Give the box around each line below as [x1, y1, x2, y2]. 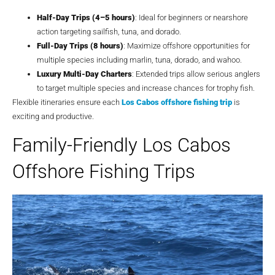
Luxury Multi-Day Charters [37, 69, 132, 79]
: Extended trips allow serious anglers [132, 69, 260, 79]
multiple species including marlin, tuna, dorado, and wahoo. [37, 55, 242, 64]
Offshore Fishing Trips [12, 160, 195, 184]
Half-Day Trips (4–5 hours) [37, 13, 135, 22]
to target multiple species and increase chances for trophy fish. [37, 83, 255, 93]
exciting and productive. [12, 112, 94, 121]
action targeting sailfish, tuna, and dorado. [37, 27, 181, 36]
